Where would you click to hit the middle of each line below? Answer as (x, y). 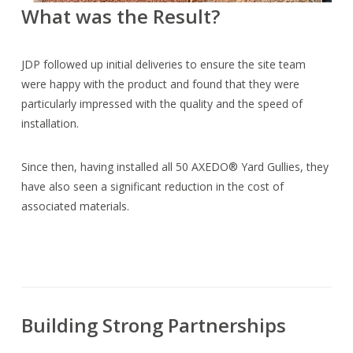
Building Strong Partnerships (154, 325)
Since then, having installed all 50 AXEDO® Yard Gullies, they (175, 166)
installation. (50, 123)
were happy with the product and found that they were (161, 84)
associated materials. (76, 206)
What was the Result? (121, 16)
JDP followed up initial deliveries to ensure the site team (164, 64)
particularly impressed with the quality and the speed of (162, 103)
